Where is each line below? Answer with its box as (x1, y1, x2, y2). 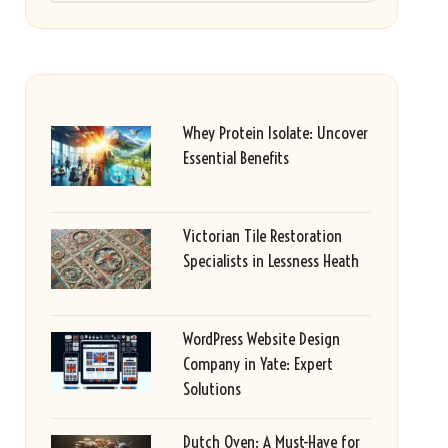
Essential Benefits (182, 147, 289, 168)
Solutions (182, 378, 241, 399)
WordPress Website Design (182, 328, 340, 349)
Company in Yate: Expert (182, 353, 333, 374)
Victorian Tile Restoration (182, 225, 342, 246)
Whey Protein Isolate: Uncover (182, 122, 368, 143)
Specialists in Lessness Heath (182, 250, 359, 271)
